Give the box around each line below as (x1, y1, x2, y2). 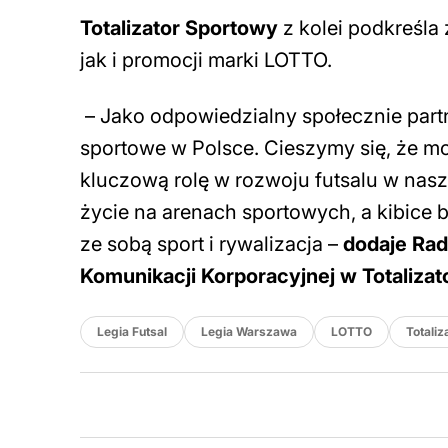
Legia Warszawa (201, 324, 297, 340)
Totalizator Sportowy (80, 16, 278, 41)
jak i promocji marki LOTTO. (80, 48, 332, 73)
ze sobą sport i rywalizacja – (80, 232, 338, 257)
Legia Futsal (97, 324, 167, 340)
